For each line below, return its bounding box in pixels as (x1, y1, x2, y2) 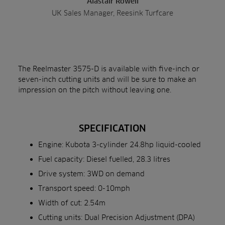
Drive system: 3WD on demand (38, 169, 145, 178)
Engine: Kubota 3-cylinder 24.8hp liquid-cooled (38, 140, 201, 149)
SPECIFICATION (79, 123, 146, 134)
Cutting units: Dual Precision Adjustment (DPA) (38, 213, 195, 221)
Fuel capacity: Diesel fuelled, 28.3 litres (38, 155, 170, 163)
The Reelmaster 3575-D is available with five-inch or (18, 64, 199, 73)
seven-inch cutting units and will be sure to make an (18, 75, 196, 83)
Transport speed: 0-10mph (38, 184, 130, 192)
